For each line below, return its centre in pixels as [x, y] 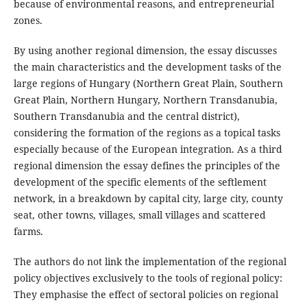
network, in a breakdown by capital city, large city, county [148, 199]
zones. [28, 21]
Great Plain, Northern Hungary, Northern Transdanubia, [145, 100]
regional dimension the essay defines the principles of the [147, 166]
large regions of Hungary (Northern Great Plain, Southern [148, 84]
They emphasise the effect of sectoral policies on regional [146, 295]
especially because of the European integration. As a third [148, 149]
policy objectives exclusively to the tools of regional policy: [148, 278]
